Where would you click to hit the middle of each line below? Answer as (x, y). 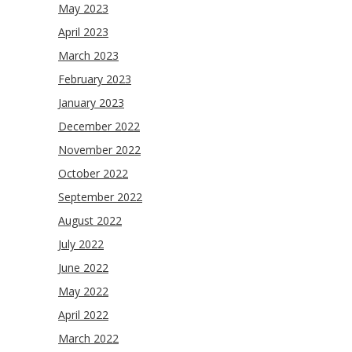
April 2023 (83, 32)
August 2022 (90, 220)
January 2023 (91, 103)
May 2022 (83, 291)
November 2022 (99, 150)
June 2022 (83, 268)
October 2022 (93, 173)
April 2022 (83, 315)
